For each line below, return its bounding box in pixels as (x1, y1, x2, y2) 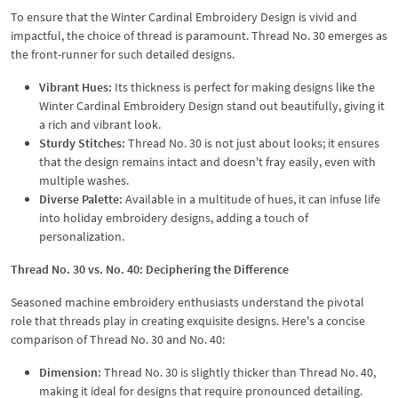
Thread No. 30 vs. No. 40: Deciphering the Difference (11, 260, 289, 277)
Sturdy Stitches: (39, 134, 125, 151)
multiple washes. (39, 171, 129, 188)
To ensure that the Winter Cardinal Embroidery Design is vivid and (11, 8, 357, 25)
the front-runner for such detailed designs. (11, 45, 235, 62)
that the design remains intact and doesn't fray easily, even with (39, 153, 376, 170)
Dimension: (39, 363, 101, 380)
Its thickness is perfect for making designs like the (112, 78, 375, 95)
